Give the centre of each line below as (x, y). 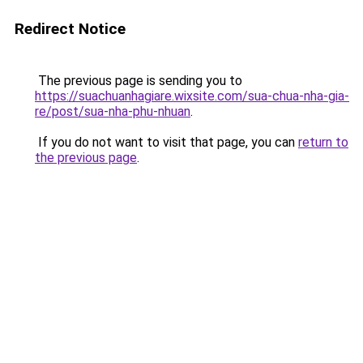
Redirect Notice (70, 29)
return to (323, 142)
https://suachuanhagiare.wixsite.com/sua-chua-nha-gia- (192, 96)
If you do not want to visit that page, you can (167, 142)
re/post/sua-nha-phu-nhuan (113, 111)
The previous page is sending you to (139, 81)
